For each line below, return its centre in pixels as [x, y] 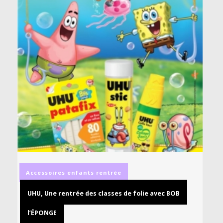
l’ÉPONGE [42, 213]
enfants [81, 173]
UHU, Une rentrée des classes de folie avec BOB [104, 194]
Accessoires [46, 173]
